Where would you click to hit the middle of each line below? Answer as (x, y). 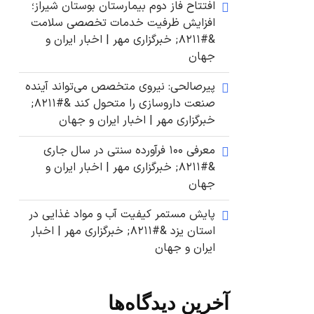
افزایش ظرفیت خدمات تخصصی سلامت (123, 23)
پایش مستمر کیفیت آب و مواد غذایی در (122, 215)
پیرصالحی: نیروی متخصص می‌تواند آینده (120, 87)
